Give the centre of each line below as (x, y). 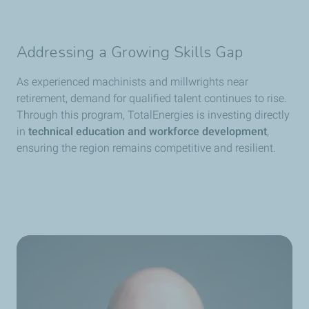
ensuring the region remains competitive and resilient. (146, 148)
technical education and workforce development (148, 131)
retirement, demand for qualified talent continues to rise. (152, 98)
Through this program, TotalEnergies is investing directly (153, 114)
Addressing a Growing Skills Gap (130, 52)
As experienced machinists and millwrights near (132, 81)
